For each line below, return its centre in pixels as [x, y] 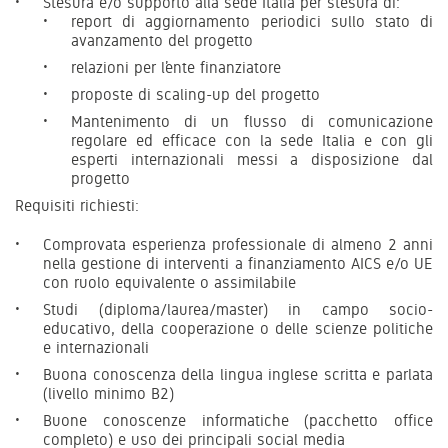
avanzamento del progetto [162, 40]
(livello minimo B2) [108, 393]
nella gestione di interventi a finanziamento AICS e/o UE [238, 263]
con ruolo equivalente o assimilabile [169, 282]
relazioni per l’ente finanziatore [176, 67]
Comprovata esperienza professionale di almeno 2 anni [238, 244]
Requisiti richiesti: [77, 205]
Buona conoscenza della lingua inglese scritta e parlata [238, 374]
